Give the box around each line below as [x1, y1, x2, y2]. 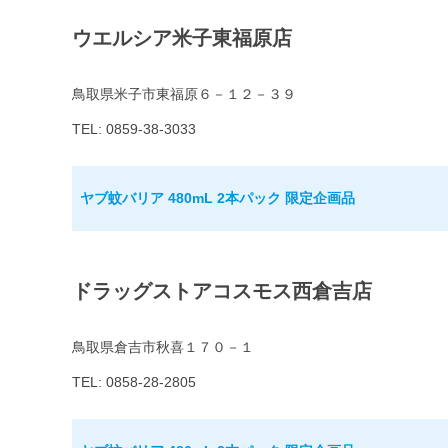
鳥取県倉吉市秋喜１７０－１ [72, 339, 254, 356]
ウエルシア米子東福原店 [72, 27, 292, 50]
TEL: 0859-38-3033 [72, 121, 196, 138]
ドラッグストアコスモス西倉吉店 [72, 280, 372, 303]
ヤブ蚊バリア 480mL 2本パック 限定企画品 [80, 190, 355, 207]
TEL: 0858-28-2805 [72, 374, 196, 391]
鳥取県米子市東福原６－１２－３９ [72, 86, 296, 103]
